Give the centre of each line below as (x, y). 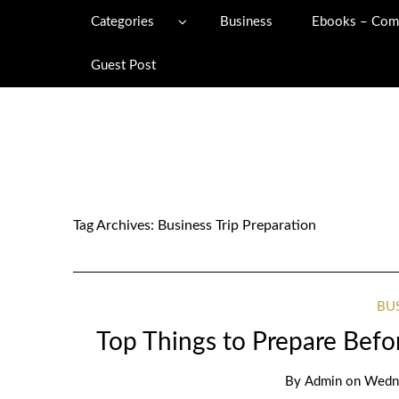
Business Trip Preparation (237, 225)
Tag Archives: (115, 225)
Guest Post (123, 65)
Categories (122, 22)
